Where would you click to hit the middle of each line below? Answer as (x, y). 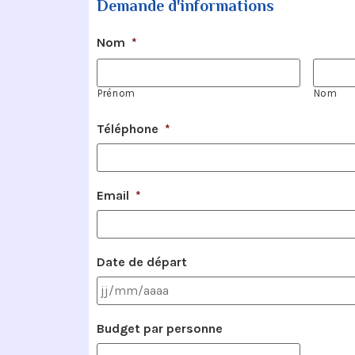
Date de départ (142, 261)
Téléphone (128, 128)
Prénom (116, 94)
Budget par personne (160, 328)
